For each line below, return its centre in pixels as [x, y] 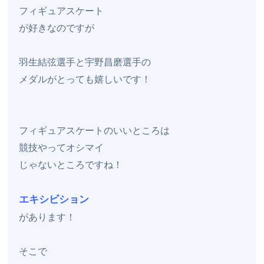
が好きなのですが [57, 28]
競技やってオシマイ [61, 147]
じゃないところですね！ [71, 164]
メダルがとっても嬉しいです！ [85, 79]
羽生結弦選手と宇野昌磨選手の [85, 62]
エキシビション [54, 199]
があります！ [47, 217]
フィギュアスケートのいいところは [94, 130]
